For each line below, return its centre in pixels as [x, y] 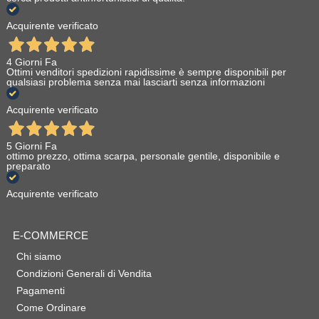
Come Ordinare [51, 308]
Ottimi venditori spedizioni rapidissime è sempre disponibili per [146, 72]
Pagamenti [40, 291]
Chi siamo [38, 257]
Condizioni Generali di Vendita [84, 274]
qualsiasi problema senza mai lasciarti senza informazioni [135, 82]
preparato [28, 166]
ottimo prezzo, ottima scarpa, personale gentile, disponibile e [143, 156]
